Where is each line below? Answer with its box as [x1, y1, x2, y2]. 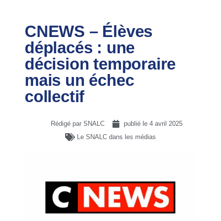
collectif [25, 87, 85, 106]
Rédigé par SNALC [50, 120, 105, 127]
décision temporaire [25, 55, 176, 73]
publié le [123, 120, 149, 127]
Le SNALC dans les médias [77, 133, 156, 141]
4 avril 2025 [149, 120, 183, 127]
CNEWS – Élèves [25, 22, 153, 40]
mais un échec [25, 71, 134, 89]
